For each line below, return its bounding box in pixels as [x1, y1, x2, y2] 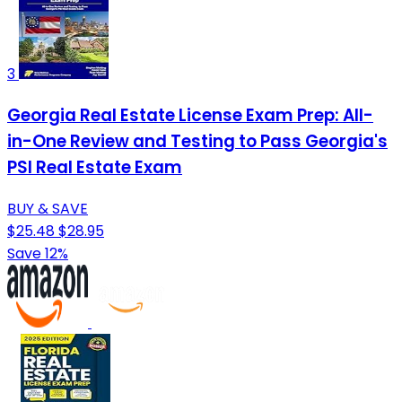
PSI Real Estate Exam [7, 154, 182, 179]
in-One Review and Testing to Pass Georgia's [7, 128, 388, 153]
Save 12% [7, 242, 68, 264]
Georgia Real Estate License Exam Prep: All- [7, 102, 373, 127]
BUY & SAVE [7, 197, 88, 219]
